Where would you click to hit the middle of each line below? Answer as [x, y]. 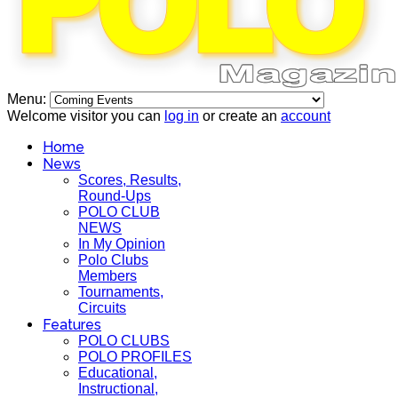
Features [72, 325]
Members [107, 276]
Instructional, [118, 389]
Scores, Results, [130, 180]
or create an [240, 116]
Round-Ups [115, 196]
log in [182, 116]
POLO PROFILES [135, 357]
